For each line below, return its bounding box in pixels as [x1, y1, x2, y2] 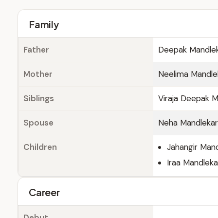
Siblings [23, 93, 54, 104]
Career [29, 186, 60, 198]
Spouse [23, 117, 54, 128]
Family [29, 18, 59, 30]
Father [23, 44, 49, 55]
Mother [23, 69, 53, 79]
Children [23, 142, 57, 152]
